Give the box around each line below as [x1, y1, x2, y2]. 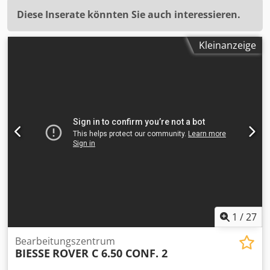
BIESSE [15, 246, 50, 261]
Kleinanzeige [199, 38, 256, 52]
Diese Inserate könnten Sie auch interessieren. [17, 7, 240, 21]
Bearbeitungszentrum [15, 234, 115, 248]
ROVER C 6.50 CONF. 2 [52, 246, 168, 261]
